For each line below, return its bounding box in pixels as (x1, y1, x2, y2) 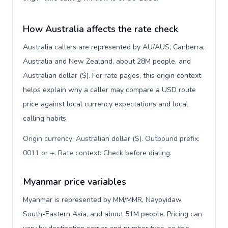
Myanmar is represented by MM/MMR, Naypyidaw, (23, 195, 183, 205)
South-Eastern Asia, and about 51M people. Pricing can (23, 209, 202, 219)
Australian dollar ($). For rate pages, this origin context (23, 71, 201, 80)
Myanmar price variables (23, 176, 126, 188)
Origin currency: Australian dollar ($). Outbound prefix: (23, 134, 199, 144)
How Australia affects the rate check (23, 23, 178, 35)
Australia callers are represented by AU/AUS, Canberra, (23, 42, 205, 52)
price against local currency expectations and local (23, 99, 188, 109)
